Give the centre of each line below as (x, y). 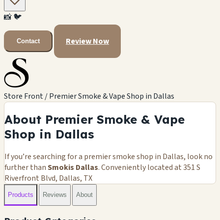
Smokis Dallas (73, 167)
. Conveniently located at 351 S (149, 167)
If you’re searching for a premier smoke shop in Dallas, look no (109, 156)
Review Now (87, 41)
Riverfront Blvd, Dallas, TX (48, 178)
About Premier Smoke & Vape (95, 119)
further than (26, 167)
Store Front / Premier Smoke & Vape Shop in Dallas (89, 96)
